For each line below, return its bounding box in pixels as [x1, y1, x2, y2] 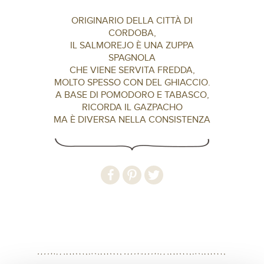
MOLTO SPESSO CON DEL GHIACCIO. [54, 77, 210, 88]
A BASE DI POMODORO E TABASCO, [55, 90, 209, 101]
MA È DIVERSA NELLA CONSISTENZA [54, 114, 210, 126]
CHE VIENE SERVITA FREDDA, [69, 65, 195, 76]
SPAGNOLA [108, 52, 156, 64]
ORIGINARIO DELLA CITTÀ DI [71, 15, 193, 27]
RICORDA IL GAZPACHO [81, 102, 183, 113]
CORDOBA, [108, 28, 156, 39]
